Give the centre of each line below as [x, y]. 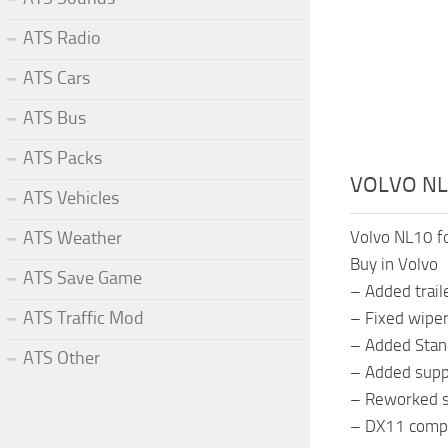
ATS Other [61, 357]
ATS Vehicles [71, 197]
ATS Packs [62, 157]
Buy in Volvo [394, 263]
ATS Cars [56, 77]
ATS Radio [62, 37]
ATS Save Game [82, 277]
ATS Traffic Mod [83, 317]
